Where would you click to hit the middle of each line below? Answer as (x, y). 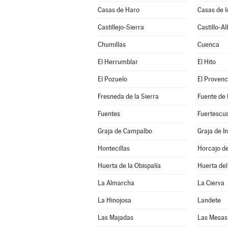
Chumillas (111, 45)
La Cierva (211, 183)
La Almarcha (116, 183)
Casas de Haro (118, 10)
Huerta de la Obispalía (129, 166)
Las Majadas (115, 218)
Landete (209, 200)
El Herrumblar (118, 62)
